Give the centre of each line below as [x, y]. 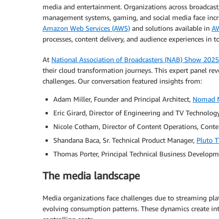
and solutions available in [171, 28]
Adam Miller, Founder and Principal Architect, [123, 99]
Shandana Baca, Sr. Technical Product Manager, [125, 140]
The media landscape [91, 176]
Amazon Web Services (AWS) [86, 28]
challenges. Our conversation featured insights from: [122, 81]
